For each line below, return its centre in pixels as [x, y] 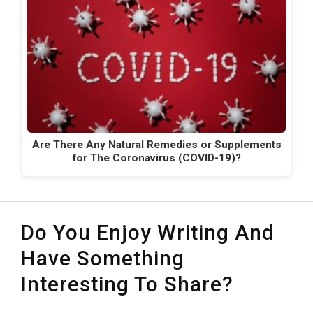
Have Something [103, 259]
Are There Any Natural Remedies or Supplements [156, 144]
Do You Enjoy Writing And [147, 233]
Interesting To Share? [127, 284]
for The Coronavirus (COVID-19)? [156, 158]
